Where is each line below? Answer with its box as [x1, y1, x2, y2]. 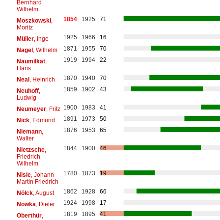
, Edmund [29, 116, 55, 124]
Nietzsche [16, 146, 45, 153]
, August [32, 189, 54, 196]
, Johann [30, 171, 54, 178]
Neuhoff [16, 87, 39, 94]
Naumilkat [16, 57, 45, 65]
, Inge [33, 35, 49, 42]
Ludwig [16, 94, 36, 101]
